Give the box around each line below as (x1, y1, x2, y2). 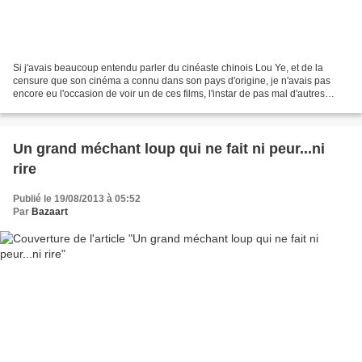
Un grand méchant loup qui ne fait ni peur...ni (13, 140, 325, 157)
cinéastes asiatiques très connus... (13, 100, 163, 112)
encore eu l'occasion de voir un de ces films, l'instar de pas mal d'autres (13, 87, 325, 99)
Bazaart (32, 205, 68, 217)
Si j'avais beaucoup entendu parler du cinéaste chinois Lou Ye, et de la (13, 61, 323, 74)
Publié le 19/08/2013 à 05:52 (13, 192, 141, 204)
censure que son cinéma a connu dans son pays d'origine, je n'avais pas (13, 74, 330, 86)
